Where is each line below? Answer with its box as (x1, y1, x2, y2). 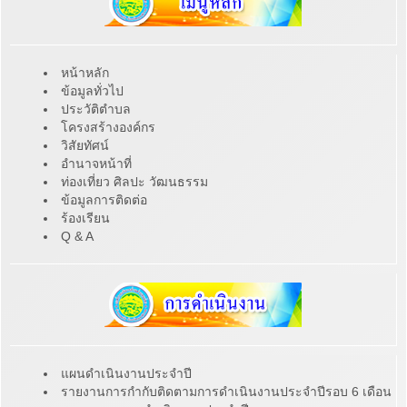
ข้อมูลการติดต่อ (61, 193, 147, 207)
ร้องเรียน (61, 211, 110, 225)
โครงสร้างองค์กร (61, 120, 155, 134)
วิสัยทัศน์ (61, 138, 109, 153)
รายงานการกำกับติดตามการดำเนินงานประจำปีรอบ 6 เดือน (61, 384, 392, 399)
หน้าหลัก (61, 65, 109, 80)
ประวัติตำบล (61, 102, 131, 116)
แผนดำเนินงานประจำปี (61, 366, 192, 381)
